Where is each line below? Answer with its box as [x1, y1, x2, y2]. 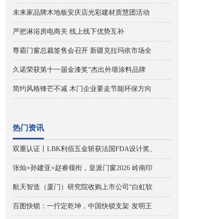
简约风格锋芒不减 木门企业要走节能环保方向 [13, 85, 152, 92]
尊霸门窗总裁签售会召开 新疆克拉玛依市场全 [13, 47, 152, 54]
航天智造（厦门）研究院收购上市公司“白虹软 [13, 183, 153, 191]
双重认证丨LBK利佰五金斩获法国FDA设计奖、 [13, 145, 156, 153]
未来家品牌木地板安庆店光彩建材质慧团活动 [13, 9, 150, 16]
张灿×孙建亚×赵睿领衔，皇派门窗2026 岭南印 [13, 164, 153, 172]
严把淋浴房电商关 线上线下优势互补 [13, 28, 124, 35]
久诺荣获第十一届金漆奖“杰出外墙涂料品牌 [13, 66, 146, 73]
